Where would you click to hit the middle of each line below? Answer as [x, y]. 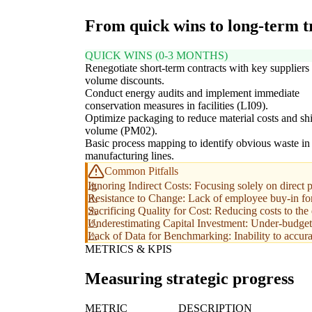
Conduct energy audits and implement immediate [192, 93]
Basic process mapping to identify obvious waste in [197, 143]
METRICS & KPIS [128, 249]
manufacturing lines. [130, 156]
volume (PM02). [121, 131]
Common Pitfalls [141, 171]
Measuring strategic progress [189, 279]
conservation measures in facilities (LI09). [177, 106]
